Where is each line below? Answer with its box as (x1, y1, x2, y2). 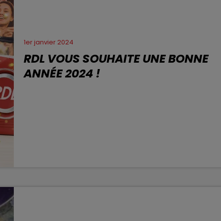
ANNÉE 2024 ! (24, 65, 101, 82)
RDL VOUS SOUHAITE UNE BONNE (24, 50, 209, 67)
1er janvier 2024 (24, 37, 74, 47)
